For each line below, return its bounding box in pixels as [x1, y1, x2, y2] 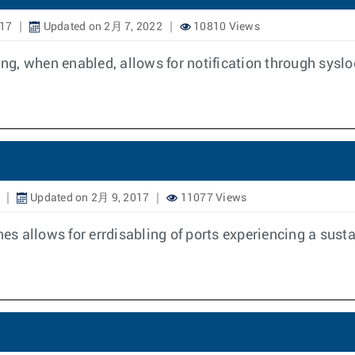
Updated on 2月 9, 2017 [27, 193, 150, 204]
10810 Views [190, 21, 260, 32]
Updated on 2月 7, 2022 [40, 21, 162, 32]
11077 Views [177, 193, 247, 204]
